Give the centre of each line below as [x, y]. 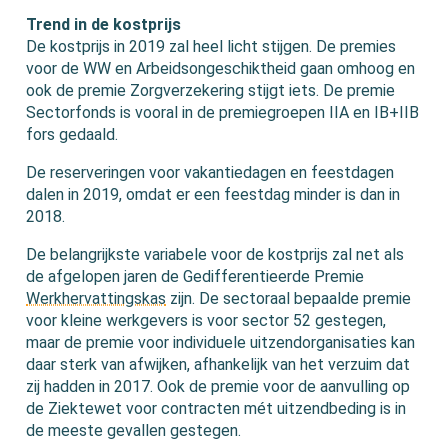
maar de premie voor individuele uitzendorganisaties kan [221, 343]
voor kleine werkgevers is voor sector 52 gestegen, [206, 321]
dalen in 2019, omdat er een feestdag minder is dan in [213, 195]
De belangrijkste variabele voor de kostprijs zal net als [215, 255]
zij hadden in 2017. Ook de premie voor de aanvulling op [218, 387]
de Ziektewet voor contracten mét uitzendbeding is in [216, 409]
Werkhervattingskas [96, 299]
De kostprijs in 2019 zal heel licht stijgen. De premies [211, 47]
